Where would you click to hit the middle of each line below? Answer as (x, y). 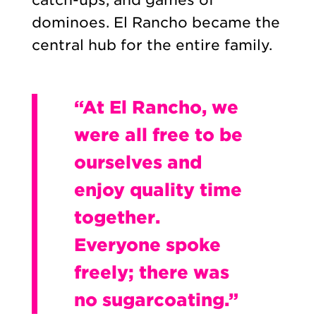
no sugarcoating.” (156, 299)
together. (117, 217)
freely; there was (151, 272)
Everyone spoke (147, 244)
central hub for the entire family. (152, 45)
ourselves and (138, 162)
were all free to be (158, 134)
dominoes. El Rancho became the (156, 23)
